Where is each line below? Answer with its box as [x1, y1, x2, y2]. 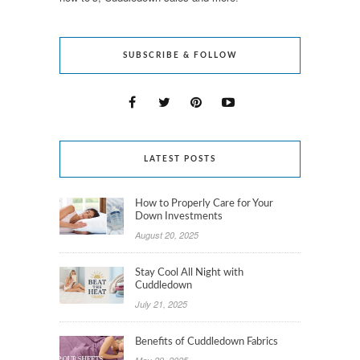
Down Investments [135, 211, 223, 222]
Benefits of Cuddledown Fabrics [135, 336, 278, 347]
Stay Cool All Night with [135, 267, 243, 278]
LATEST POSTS [144, 154, 216, 163]
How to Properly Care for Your [135, 198, 273, 209]
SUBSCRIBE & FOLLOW [122, 51, 238, 59]
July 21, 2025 [135, 297, 187, 310]
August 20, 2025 [135, 228, 198, 241]
